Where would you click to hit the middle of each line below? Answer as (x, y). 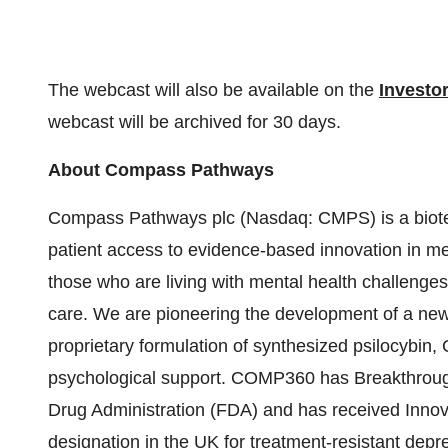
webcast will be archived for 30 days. (194, 122)
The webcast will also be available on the (213, 90)
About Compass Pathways (161, 170)
